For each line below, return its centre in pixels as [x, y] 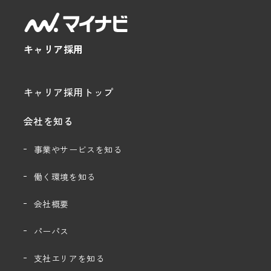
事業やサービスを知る [78, 149]
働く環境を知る [64, 176]
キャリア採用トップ [68, 92]
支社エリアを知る [69, 258]
